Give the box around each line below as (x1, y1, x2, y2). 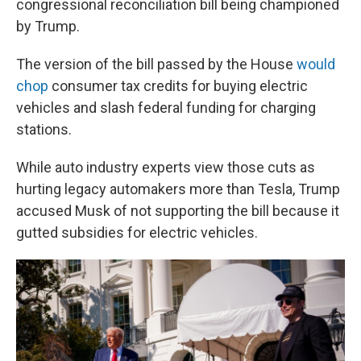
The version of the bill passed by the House (16, 56, 297, 73)
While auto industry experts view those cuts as (16, 159, 315, 176)
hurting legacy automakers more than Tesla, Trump (16, 180, 340, 197)
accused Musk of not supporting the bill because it (16, 202, 339, 219)
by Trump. (16, 18, 80, 35)
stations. (16, 121, 72, 138)
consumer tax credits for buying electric (48, 77, 308, 94)
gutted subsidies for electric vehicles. (16, 224, 258, 241)
